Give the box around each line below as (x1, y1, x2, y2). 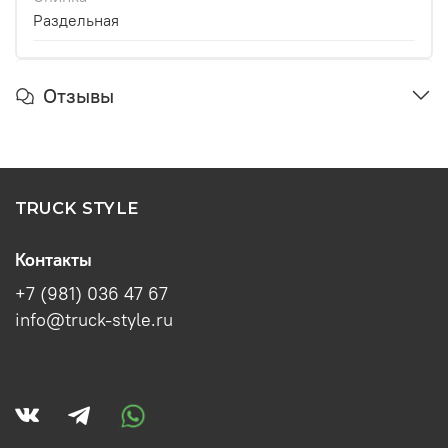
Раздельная (33, 9, 119, 30)
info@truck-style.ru (15, 308, 173, 331)
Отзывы (43, 82, 114, 108)
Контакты (15, 248, 92, 271)
